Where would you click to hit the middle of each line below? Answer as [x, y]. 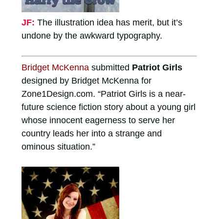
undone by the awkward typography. [92, 35]
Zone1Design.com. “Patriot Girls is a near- [103, 94]
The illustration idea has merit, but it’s [109, 22]
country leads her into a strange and [91, 133]
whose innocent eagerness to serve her [98, 120]
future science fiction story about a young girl [108, 107]
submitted [110, 67]
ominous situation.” [58, 146]
